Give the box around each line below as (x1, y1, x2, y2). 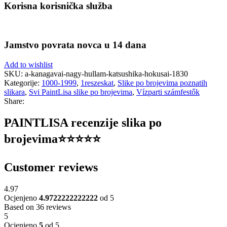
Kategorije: (4, 78, 40, 87)
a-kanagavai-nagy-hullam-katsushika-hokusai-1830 (25, 69, 188, 78)
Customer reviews (4, 160, 98, 174)
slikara (4, 87, 25, 96)
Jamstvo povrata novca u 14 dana (4, 40, 146, 51)
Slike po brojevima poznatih (118, 78, 207, 87)
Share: (4, 96, 24, 105)
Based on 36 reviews (4, 202, 71, 211)
